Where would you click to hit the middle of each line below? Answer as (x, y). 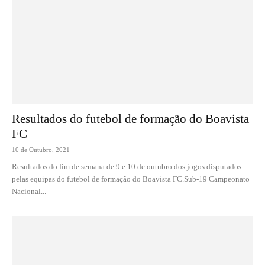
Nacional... (29, 192)
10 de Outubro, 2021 (41, 150)
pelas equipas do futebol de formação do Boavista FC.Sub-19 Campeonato (131, 179)
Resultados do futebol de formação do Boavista (130, 119)
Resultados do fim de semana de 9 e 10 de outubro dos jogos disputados (127, 167)
